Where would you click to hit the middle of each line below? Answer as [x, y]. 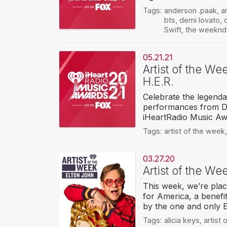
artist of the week [194, 131]
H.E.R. [158, 82]
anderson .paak [190, 11]
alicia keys [182, 220]
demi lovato [199, 20]
